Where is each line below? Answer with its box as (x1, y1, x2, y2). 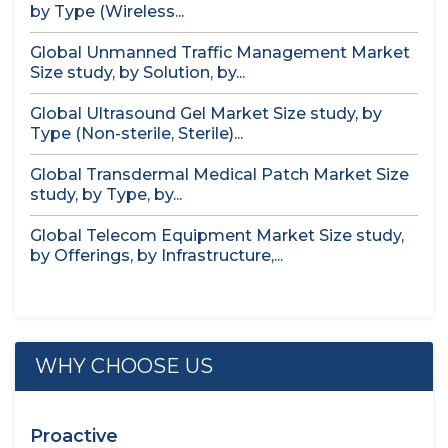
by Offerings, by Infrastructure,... (30, 246, 283, 265)
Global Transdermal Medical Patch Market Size (30, 165, 409, 184)
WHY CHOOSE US (35, 354, 213, 378)
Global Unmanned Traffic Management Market (30, 43, 410, 62)
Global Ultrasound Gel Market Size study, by (30, 104, 382, 123)
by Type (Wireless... (30, 2, 184, 21)
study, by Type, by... (30, 185, 182, 204)
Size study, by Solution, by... (30, 63, 245, 82)
